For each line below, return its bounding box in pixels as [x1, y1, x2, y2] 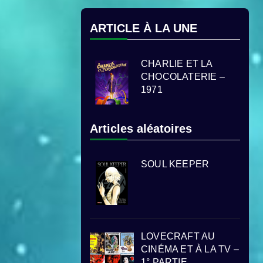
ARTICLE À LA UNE [90, 22, 197, 35]
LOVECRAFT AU [141, 231, 215, 241]
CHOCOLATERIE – [141, 72, 225, 82]
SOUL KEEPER [141, 159, 210, 169]
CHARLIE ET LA [141, 59, 213, 69]
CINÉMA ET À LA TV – [141, 244, 239, 254]
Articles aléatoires [90, 122, 192, 135]
